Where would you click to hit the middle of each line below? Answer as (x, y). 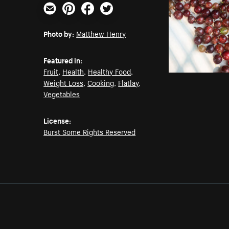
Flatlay (129, 83)
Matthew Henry (101, 33)
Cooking (101, 83)
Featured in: (63, 60)
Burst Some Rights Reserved (90, 132)
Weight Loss (64, 83)
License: (58, 120)
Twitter (113, 19)
